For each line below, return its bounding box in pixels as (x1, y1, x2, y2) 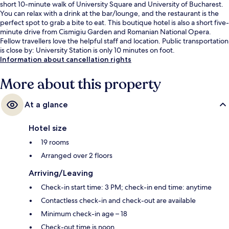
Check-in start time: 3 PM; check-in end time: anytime (41, 182, 212, 192)
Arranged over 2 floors (41, 150, 112, 160)
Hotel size (29, 123, 67, 133)
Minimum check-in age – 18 (41, 209, 127, 218)
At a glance (25, 99, 68, 109)
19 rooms (41, 137, 69, 147)
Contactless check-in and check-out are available (41, 195, 196, 205)
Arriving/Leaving (29, 168, 93, 178)
